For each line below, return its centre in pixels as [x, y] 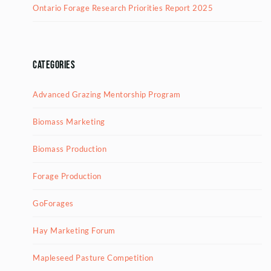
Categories [54, 65]
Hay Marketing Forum [74, 230]
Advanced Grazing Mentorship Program [107, 94]
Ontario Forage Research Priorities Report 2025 [123, 8]
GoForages [53, 203]
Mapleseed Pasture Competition [93, 257]
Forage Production [67, 176]
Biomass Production [70, 149]
